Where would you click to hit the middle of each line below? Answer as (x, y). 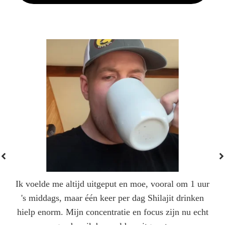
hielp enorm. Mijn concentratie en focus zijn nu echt (113, 212)
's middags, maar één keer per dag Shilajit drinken (113, 198)
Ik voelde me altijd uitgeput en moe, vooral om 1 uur (113, 184)
